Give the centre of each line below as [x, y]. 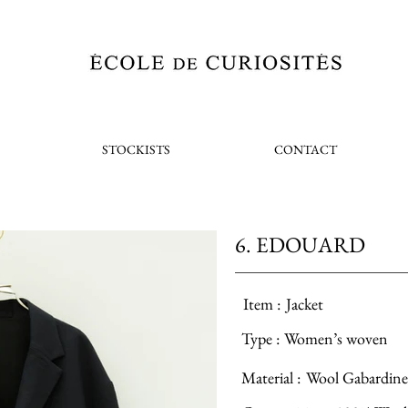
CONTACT [306, 149]
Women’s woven [336, 338]
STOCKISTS [136, 149]
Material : [271, 377]
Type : [260, 338]
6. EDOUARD [300, 245]
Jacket [305, 304]
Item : [262, 304]
